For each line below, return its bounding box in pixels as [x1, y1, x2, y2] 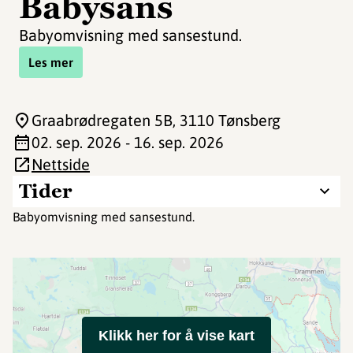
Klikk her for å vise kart [98, 328, 255, 344]
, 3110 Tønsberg [173, 111, 281, 129]
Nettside [32, 155, 90, 173]
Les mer [28, 55, 73, 69]
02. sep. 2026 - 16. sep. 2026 [32, 133, 224, 151]
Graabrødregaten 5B [32, 111, 173, 129]
